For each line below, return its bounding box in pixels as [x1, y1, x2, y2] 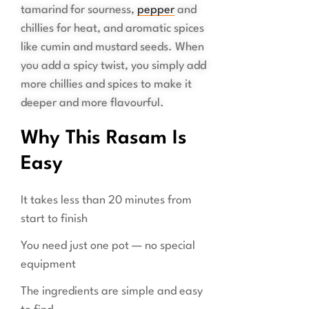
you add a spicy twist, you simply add [21, 60, 206, 72]
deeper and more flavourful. [21, 97, 164, 110]
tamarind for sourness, [21, 4, 137, 17]
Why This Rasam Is [21, 129, 187, 149]
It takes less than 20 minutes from [21, 195, 192, 207]
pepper [137, 4, 175, 17]
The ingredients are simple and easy [21, 286, 203, 298]
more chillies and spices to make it [21, 79, 192, 91]
